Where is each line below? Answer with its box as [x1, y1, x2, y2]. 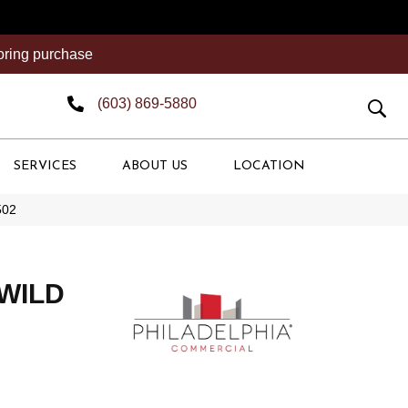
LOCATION [233, 159, 305, 173]
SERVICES [14, 159, 76, 173]
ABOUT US [122, 159, 188, 173]
